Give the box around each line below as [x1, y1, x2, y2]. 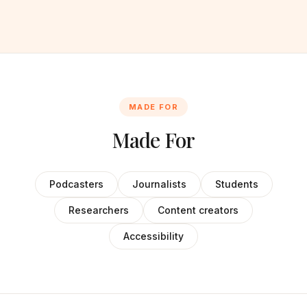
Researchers [69, 204, 129, 216]
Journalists [132, 178, 186, 190]
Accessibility [123, 230, 184, 242]
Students [214, 178, 258, 190]
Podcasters [49, 178, 103, 190]
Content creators [158, 204, 238, 216]
